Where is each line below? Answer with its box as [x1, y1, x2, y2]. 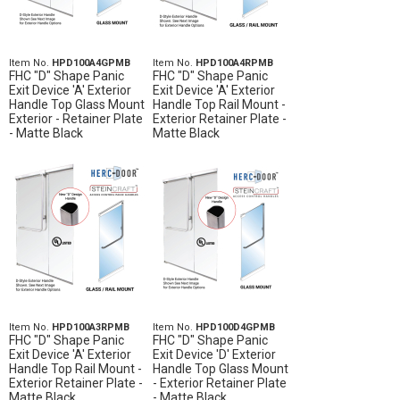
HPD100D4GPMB [195, 321, 275, 333]
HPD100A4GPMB [52, 57, 130, 69]
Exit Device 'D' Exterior [152, 347, 276, 362]
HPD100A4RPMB [195, 57, 273, 69]
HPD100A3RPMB [52, 321, 129, 333]
